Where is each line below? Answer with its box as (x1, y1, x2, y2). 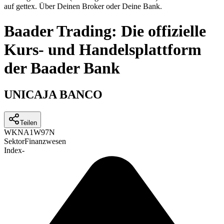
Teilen (20, 119, 37, 127)
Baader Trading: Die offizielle (4, 21, 206, 40)
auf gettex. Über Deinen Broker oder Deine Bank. (4, 2, 162, 11)
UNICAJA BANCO (4, 88, 102, 101)
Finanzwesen (24, 137, 66, 146)
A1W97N (23, 128, 55, 137)
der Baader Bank (4, 58, 120, 77)
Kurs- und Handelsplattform (4, 40, 201, 58)
